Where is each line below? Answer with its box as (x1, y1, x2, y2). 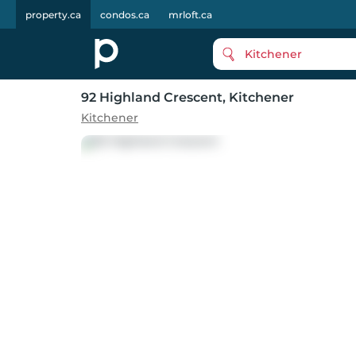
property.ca (25, 9, 81, 21)
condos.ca (100, 9, 149, 21)
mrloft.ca (168, 9, 212, 21)
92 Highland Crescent (81, 90, 222, 105)
